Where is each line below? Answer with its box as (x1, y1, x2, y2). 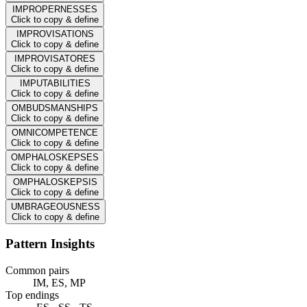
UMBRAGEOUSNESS (11, 201, 100, 212)
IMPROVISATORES (14, 53, 95, 64)
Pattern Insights (5, 236, 95, 251)
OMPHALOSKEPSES (11, 151, 99, 162)
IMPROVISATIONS (16, 28, 94, 39)
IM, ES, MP (33, 277, 86, 289)
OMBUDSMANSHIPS (12, 102, 98, 113)
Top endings (5, 289, 59, 302)
